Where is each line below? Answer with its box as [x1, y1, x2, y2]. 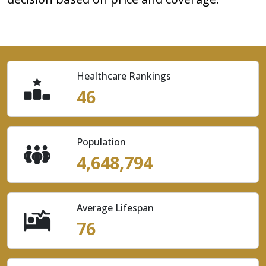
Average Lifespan [76, 201, 154, 214]
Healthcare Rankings [76, 69, 171, 83]
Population [76, 135, 126, 148]
